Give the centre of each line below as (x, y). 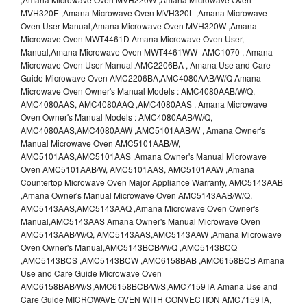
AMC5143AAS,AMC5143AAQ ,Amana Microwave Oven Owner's (140, 208)
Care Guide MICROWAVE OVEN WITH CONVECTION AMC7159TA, (146, 299)
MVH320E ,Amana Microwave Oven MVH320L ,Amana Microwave (144, 12)
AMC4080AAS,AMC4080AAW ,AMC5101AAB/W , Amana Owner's (143, 130)
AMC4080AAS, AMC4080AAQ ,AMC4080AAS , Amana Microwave (144, 103)
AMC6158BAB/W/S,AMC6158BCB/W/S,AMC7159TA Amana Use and (149, 286)
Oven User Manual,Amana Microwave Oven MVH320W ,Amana (139, 25)
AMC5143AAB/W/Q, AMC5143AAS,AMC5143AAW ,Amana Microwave (151, 234)
